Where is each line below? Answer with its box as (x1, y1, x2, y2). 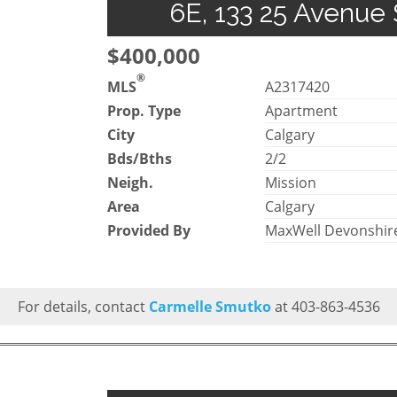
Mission (265, 172, 317, 192)
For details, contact (17, 296, 149, 316)
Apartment (265, 100, 339, 121)
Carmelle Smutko (148, 296, 271, 316)
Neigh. (107, 172, 153, 192)
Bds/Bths (107, 148, 172, 168)
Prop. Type (107, 100, 181, 121)
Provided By (107, 220, 191, 240)
